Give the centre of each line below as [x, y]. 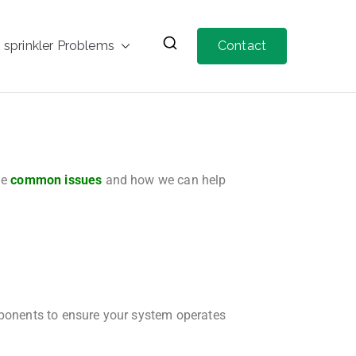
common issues [56, 180]
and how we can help [164, 180]
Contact [242, 46]
